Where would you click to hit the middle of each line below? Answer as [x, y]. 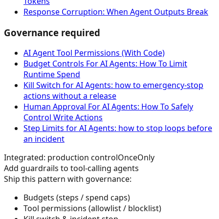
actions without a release [70, 96]
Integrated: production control [61, 158]
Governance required [52, 32]
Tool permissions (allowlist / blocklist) [92, 208]
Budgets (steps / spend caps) [77, 198]
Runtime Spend [52, 75]
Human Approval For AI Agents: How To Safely [108, 107]
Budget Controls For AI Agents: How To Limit [105, 64]
